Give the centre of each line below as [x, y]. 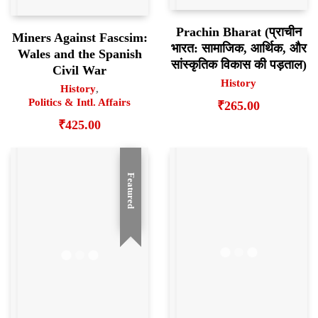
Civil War [79, 71]
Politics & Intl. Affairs [79, 103]
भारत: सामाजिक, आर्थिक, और [238, 48]
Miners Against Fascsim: [79, 38]
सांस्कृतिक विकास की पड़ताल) [238, 64]
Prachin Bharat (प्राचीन [238, 32]
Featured [131, 190]
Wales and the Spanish [79, 54]
